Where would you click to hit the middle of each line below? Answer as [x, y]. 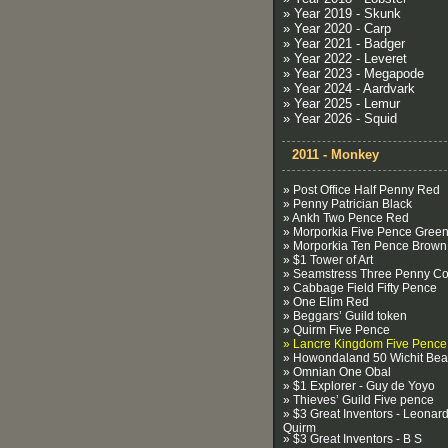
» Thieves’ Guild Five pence [358, 400]
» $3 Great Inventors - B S [352, 439]
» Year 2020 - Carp [337, 28]
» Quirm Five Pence [336, 330]
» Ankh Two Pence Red [346, 218]
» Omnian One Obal [337, 372]
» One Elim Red [326, 302]
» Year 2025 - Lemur [341, 103]
